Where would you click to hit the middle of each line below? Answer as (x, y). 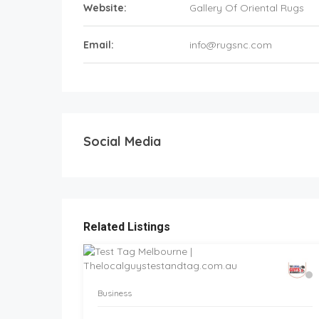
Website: (105, 8)
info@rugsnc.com (231, 45)
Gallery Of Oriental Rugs (247, 8)
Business (115, 293)
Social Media (122, 141)
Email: (99, 45)
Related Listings (127, 227)
